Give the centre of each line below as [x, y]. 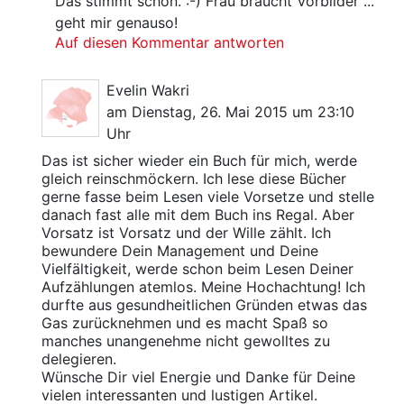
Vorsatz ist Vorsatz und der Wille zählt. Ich [186, 233]
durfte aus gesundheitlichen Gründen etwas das [204, 305]
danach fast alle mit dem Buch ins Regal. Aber [197, 215]
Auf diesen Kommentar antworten [170, 42]
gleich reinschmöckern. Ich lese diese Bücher [193, 179]
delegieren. [78, 359]
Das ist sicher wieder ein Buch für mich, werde [199, 161]
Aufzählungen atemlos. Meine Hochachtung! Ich [203, 287]
